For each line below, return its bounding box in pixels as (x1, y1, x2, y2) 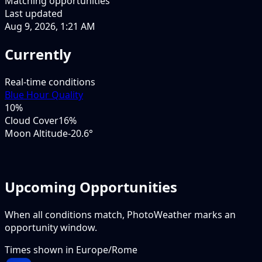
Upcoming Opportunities (5, 177, 177, 196)
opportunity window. (5, 220, 97, 234)
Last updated (5, 6, 63, 20)
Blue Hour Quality (5, 88, 83, 101)
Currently (5, 44, 71, 64)
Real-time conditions (5, 75, 95, 88)
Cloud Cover (5, 113, 58, 127)
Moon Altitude (5, 126, 68, 140)
